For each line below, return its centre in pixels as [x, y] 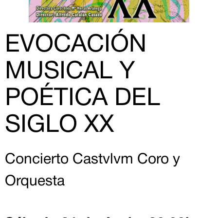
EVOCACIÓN [76, 45]
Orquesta [35, 182]
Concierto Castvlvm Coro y [92, 160]
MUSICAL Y [70, 72]
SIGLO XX [60, 126]
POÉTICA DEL [82, 99]
